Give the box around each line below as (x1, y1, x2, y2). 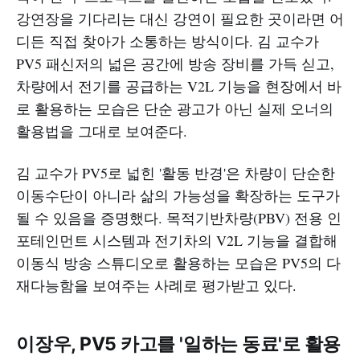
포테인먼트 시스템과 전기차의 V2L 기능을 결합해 (16, 230, 337, 250)
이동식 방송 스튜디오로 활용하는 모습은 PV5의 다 (16, 252, 341, 272)
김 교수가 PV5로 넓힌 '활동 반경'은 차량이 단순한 (16, 162, 335, 182)
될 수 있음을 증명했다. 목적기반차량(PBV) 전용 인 (16, 207, 342, 227)
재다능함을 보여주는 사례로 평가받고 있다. (16, 275, 297, 295)
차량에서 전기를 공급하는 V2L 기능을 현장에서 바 (16, 76, 342, 96)
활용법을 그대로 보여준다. (16, 121, 187, 141)
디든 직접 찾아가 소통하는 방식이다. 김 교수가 (16, 31, 319, 51)
